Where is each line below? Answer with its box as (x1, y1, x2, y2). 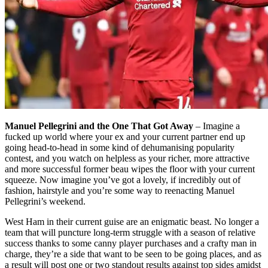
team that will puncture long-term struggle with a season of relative (5, 227, 255, 237)
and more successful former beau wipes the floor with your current (5, 163, 255, 174)
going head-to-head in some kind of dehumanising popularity (5, 142, 234, 153)
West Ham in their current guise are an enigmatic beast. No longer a (5, 216, 259, 227)
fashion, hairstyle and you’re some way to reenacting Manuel (5, 185, 234, 196)
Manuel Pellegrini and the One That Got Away (5, 120, 196, 131)
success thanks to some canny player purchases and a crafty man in (5, 237, 257, 248)
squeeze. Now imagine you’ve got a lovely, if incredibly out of (5, 174, 240, 185)
